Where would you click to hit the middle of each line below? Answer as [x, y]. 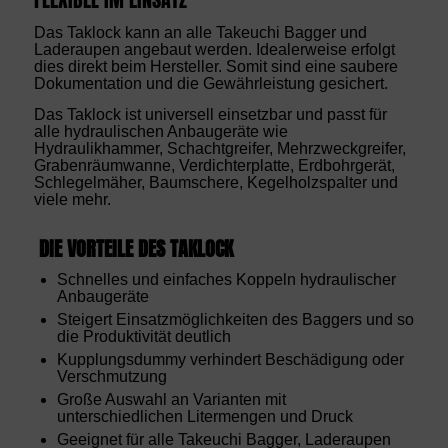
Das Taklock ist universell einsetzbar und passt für [210, 114]
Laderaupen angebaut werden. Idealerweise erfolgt [214, 50]
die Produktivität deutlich [143, 336]
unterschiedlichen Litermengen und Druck [204, 416]
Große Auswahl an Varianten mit [171, 399]
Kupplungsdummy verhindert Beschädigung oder [230, 359]
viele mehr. [72, 199]
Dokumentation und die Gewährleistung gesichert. [210, 84]
